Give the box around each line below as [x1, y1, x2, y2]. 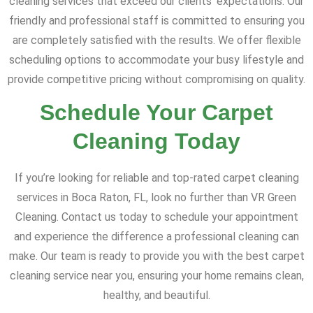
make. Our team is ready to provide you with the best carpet [8, 249, 305, 263]
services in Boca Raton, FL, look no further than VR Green [17, 191, 296, 205]
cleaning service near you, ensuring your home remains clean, [9, 269, 304, 283]
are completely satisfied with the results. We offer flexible [12, 34, 301, 48]
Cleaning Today [73, 129, 240, 154]
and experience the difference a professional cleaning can [14, 230, 299, 244]
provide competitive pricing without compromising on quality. [8, 73, 305, 87]
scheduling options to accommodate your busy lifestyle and [9, 53, 304, 67]
